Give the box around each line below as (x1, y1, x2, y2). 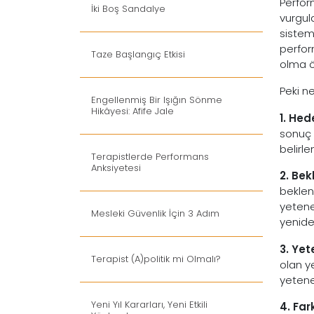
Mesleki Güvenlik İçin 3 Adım (91, 207, 219, 220)
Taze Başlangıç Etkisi (91, 48, 185, 61)
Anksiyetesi (91, 161, 141, 175)
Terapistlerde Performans (91, 150, 209, 163)
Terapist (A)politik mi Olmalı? (91, 252, 221, 266)
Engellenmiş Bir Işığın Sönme (91, 93, 222, 107)
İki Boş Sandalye (91, 2, 165, 15)
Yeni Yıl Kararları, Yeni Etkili (91, 298, 207, 311)
